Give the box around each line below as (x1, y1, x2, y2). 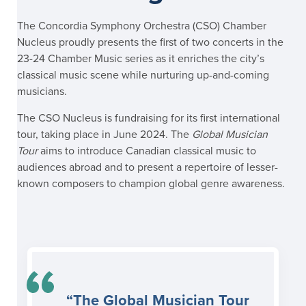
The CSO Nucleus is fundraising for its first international (17, 111, 280, 125)
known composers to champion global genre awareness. (17, 176, 285, 191)
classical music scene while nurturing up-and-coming (17, 68, 269, 82)
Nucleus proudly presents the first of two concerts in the (17, 35, 283, 49)
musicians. (17, 84, 70, 98)
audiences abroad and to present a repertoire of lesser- (17, 160, 278, 174)
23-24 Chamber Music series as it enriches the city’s (17, 51, 264, 66)
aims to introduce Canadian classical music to (38, 143, 256, 158)
